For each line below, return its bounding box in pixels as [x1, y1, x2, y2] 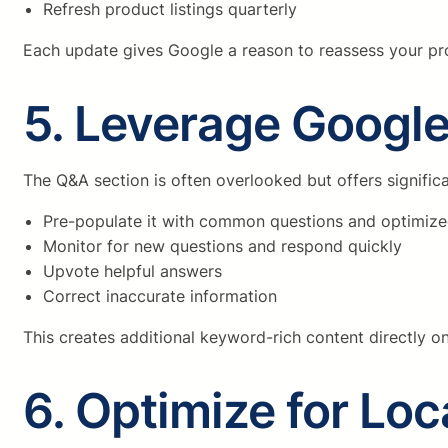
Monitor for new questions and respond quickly [43, 236, 402, 257]
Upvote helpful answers [43, 261, 222, 282]
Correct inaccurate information [43, 286, 277, 307]
